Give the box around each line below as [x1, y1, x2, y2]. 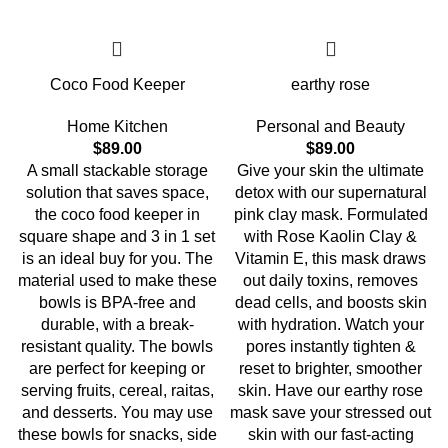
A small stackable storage [26, 162, 208, 179]
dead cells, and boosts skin [234, 294, 427, 311]
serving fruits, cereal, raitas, [20, 382, 214, 399]
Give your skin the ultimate [237, 162, 425, 179]
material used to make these [17, 272, 217, 289]
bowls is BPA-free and [38, 294, 196, 311]
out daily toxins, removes [243, 272, 419, 289]
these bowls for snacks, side [17, 426, 217, 443]
